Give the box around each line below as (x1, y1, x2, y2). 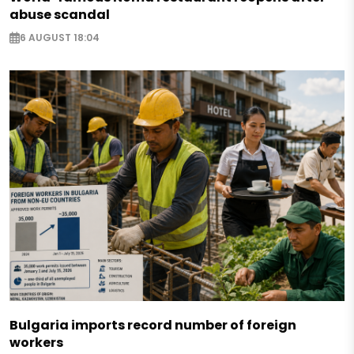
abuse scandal (9, 6, 110, 24)
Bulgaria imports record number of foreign (9, 316, 296, 335)
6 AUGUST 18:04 (20, 31, 100, 45)
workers (9, 333, 63, 352)
